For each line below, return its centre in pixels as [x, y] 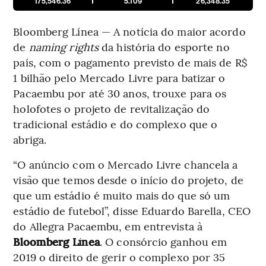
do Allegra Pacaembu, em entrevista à [108, 226]
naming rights [64, 46]
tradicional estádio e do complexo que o [115, 123]
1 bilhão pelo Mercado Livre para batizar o [119, 77]
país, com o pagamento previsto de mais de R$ [130, 62]
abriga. [30, 139]
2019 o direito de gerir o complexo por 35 [119, 256]
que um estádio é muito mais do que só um [122, 195]
